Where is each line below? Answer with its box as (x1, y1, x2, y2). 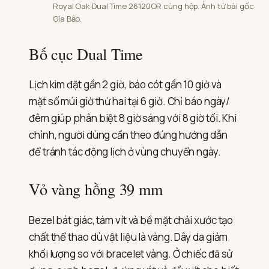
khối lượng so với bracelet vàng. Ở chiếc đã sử (29, 247, 233, 261)
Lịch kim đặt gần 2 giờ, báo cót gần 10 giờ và (29, 77, 222, 92)
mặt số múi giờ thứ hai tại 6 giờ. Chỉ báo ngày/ (29, 94, 231, 109)
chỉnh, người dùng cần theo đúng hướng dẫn (29, 128, 228, 142)
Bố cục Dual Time (29, 43, 143, 64)
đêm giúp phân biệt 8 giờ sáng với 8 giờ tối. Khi (29, 111, 237, 125)
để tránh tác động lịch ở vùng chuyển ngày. (29, 145, 221, 159)
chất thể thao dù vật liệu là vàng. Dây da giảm (29, 230, 228, 244)
